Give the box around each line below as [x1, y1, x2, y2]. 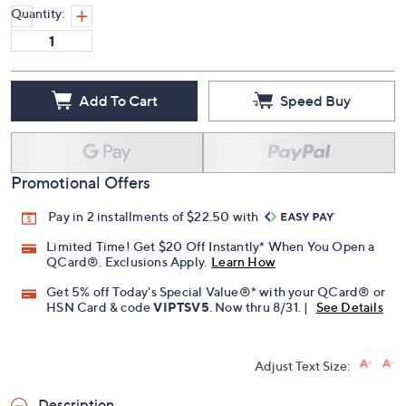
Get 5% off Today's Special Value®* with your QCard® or [46, 284, 386, 300]
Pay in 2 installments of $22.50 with [48, 208, 262, 224]
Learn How [211, 254, 276, 270]
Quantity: [11, 5, 64, 21]
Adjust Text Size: [255, 358, 350, 374]
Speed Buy [280, 91, 351, 110]
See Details [315, 299, 383, 315]
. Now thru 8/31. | [208, 299, 312, 315]
